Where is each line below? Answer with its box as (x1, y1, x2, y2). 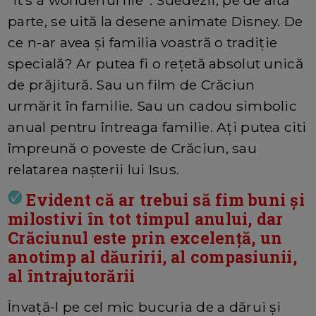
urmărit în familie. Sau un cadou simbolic (8, 97, 298, 115)
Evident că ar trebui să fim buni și (22, 189, 305, 211)
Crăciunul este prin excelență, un (8, 227, 283, 249)
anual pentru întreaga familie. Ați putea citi (8, 119, 307, 136)
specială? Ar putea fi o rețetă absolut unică (8, 55, 303, 73)
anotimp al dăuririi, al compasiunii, (8, 246, 297, 268)
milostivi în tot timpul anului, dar (8, 208, 284, 230)
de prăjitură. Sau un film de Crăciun (8, 76, 255, 94)
